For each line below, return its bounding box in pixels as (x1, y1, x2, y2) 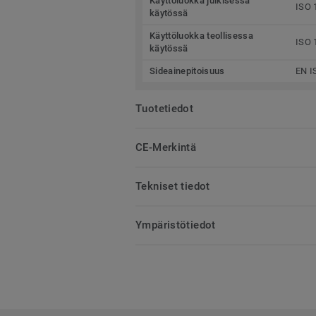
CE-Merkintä (135, 140, 197, 154)
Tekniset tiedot (135, 179, 210, 193)
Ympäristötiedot (135, 218, 216, 231)
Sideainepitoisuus (150, 65, 225, 76)
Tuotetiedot (135, 102, 194, 115)
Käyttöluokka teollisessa (150, 30, 253, 41)
